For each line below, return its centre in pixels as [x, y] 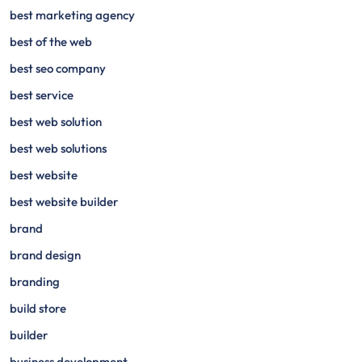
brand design [45, 255]
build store [38, 308]
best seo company [58, 68]
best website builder [64, 202]
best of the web [51, 42]
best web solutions [58, 148]
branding [35, 282]
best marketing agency [72, 15]
